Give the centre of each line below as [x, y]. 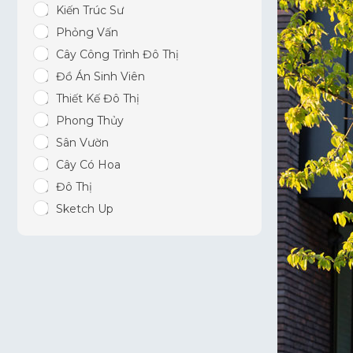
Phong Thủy [90, 121]
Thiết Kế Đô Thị [98, 98]
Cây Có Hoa [88, 165]
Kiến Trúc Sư [90, 10]
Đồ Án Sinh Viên [100, 76]
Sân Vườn [82, 143]
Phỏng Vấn [87, 32]
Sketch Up [85, 209]
